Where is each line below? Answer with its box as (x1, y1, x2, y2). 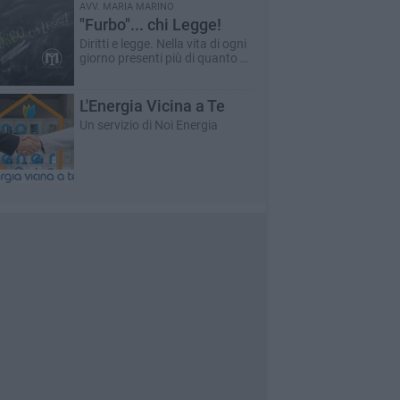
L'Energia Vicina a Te (79, 96, 225, 115)
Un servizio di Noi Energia (79, 118, 218, 132)
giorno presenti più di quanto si (79, 51, 249, 65)
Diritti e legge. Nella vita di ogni (79, 37, 246, 51)
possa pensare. (79, 65, 164, 79)
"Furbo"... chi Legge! (79, 15, 221, 34)
